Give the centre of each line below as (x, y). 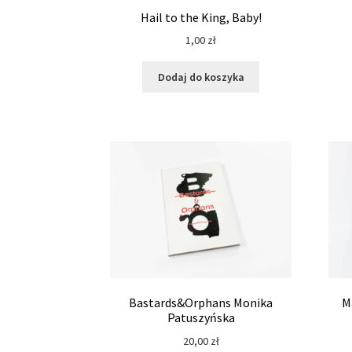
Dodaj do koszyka (201, 77)
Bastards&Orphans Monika (201, 303)
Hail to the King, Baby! (201, 17)
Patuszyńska (201, 318)
